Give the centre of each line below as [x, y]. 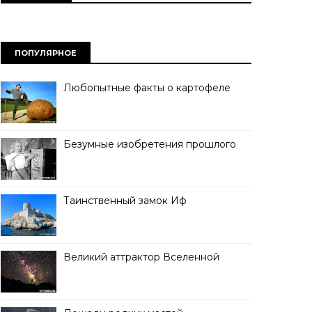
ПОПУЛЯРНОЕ [46, 53]
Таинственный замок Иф [125, 201]
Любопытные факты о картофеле [147, 88]
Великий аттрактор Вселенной [141, 257]
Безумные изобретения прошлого [150, 144]
